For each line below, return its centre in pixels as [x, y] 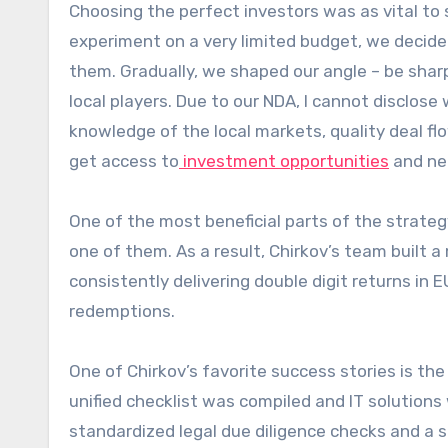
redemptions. [122, 311]
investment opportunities [284, 161]
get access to [124, 161]
